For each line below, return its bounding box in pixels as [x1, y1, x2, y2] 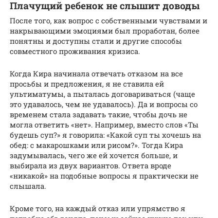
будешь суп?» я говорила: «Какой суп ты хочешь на [10, 129, 201, 140]
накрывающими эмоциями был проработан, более [10, 25, 200, 36]
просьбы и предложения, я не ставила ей [10, 78, 164, 89]
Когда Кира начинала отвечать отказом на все [10, 68, 183, 78]
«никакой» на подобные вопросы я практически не [10, 170, 199, 181]
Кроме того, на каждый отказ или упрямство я [10, 203, 185, 213]
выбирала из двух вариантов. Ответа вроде [10, 160, 171, 170]
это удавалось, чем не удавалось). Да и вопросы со [10, 99, 198, 109]
